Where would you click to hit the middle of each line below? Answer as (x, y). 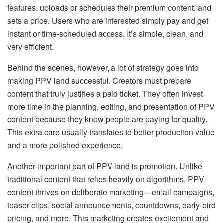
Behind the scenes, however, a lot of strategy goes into (103, 68)
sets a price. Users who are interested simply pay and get (108, 21)
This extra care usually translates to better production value (111, 132)
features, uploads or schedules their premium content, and (109, 8)
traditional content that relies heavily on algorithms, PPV (106, 179)
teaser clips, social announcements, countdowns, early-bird (111, 205)
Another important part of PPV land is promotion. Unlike (105, 166)
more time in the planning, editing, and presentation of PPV (111, 107)
